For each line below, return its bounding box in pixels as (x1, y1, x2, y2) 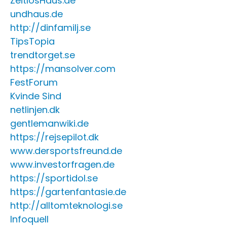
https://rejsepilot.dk (10, 131, 99, 143)
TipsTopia (10, 35, 55, 48)
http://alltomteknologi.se (10, 199, 123, 212)
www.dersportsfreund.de (10, 144, 122, 157)
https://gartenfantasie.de (10, 185, 126, 198)
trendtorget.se (10, 49, 75, 61)
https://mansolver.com (10, 62, 116, 75)
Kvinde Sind (10, 90, 61, 102)
